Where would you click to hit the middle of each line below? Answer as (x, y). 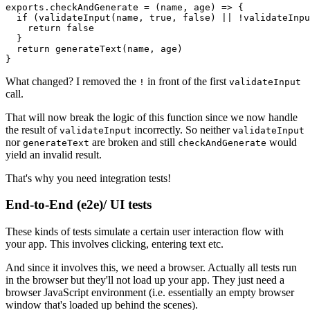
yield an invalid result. (54, 154)
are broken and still (134, 142)
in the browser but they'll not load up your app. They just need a (145, 280)
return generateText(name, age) (94, 48)
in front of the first (187, 81)
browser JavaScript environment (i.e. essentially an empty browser (150, 293)
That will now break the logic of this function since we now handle (152, 117)
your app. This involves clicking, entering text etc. (115, 244)
